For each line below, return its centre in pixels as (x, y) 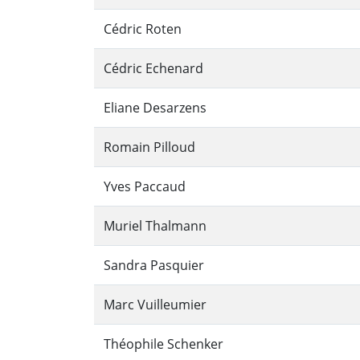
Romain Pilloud (149, 147)
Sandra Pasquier (154, 266)
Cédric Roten (143, 29)
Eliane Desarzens (155, 108)
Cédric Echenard (153, 69)
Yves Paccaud (145, 187)
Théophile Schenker (164, 344)
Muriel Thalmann (155, 226)
